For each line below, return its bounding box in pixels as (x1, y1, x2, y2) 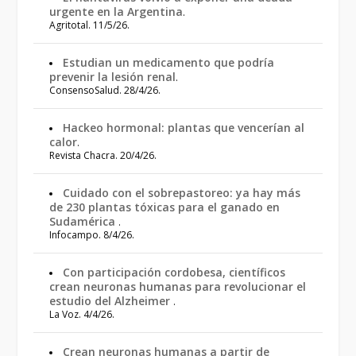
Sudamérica (49, 214, 119, 229)
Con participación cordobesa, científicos (63, 265, 286, 280)
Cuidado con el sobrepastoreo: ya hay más (63, 185, 301, 200)
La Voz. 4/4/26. (49, 308, 115, 321)
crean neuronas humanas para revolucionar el (49, 279, 307, 294)
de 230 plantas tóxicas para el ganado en (49, 199, 281, 215)
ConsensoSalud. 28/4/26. (49, 83, 161, 97)
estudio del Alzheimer (49, 293, 174, 308)
